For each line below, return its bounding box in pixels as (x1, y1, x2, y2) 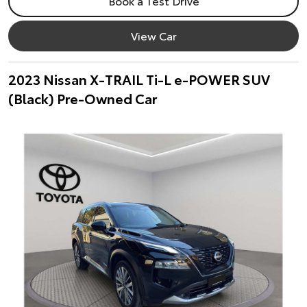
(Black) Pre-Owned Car (8, 88, 157, 108)
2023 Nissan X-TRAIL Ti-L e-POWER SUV (8, 69, 270, 88)
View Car (130, 27, 177, 43)
